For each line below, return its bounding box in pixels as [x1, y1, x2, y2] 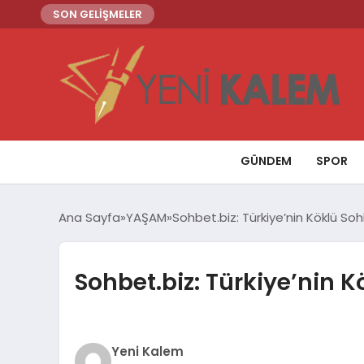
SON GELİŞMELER [53, 6, 142, 22]
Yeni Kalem [110, 343, 184, 360]
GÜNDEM [240, 152, 292, 169]
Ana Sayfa [58, 208, 120, 226]
